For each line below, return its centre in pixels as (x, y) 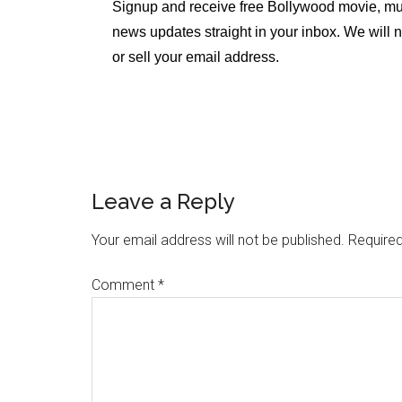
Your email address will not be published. (218, 240)
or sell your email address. (195, 57)
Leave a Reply (163, 201)
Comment (125, 285)
